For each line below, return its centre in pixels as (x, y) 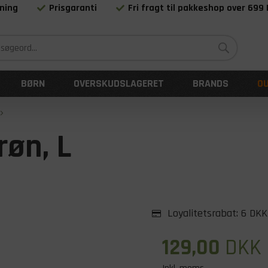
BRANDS (211, 83)
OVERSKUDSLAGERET (119, 83)
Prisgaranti (73, 8)
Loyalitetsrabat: (203, 213)
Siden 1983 (152, 30)
